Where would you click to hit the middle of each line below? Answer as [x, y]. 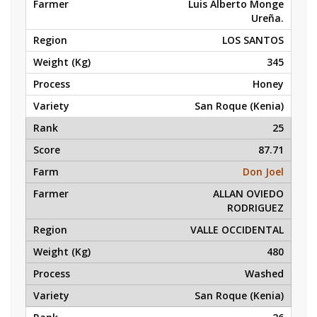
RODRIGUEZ [255, 208]
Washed [264, 273]
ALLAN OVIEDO [248, 194]
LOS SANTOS [253, 40]
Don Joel [263, 172]
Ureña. [267, 18]
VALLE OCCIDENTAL [237, 230]
